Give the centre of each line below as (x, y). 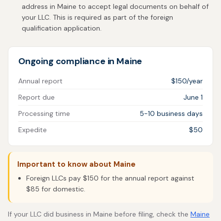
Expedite (33, 130)
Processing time (44, 113)
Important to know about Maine (76, 164)
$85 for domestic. (56, 189)
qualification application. (62, 28)
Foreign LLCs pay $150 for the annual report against (110, 178)
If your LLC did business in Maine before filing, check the (99, 214)
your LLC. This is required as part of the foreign (97, 17)
